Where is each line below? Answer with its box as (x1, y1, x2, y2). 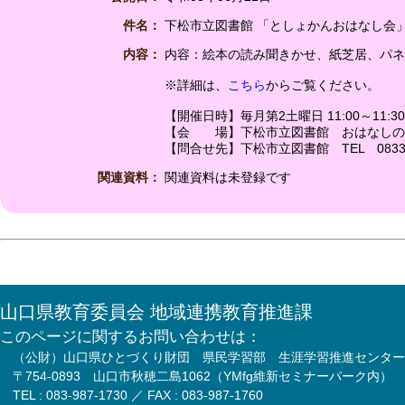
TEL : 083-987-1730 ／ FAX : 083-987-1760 (13, 388, 263, 402)
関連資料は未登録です (165, 170, 291, 184)
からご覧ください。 (266, 78, 380, 92)
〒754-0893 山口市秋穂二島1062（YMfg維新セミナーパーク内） (13, 369, 392, 383)
